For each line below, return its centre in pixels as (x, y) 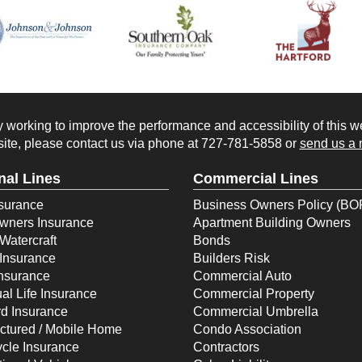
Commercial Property (254, 293)
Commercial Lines (256, 178)
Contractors (226, 347)
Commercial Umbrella (256, 311)
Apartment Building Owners (272, 222)
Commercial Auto (242, 276)
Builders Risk (232, 258)
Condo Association (247, 329)
